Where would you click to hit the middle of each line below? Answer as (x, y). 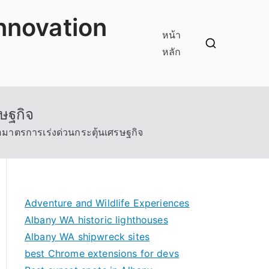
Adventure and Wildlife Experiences (107, 203)
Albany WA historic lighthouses (96, 220)
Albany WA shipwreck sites (87, 237)
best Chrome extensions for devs (102, 253)
